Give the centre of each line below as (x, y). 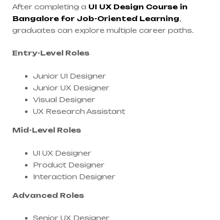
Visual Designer (64, 100)
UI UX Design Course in (138, 6)
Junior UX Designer (71, 88)
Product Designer (69, 165)
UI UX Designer (62, 153)
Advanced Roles (48, 195)
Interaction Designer (74, 176)
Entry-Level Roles (51, 53)
